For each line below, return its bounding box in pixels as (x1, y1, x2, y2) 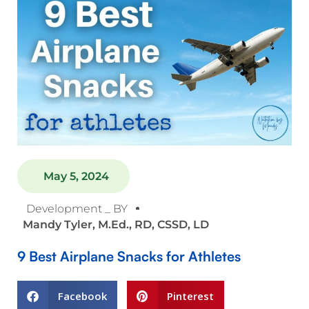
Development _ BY (26, 201, 128, 215)
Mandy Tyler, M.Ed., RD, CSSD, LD (22, 217, 209, 231)
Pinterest (167, 288, 214, 303)
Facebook (57, 288, 107, 303)
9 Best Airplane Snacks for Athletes (17, 247, 241, 265)
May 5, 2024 (43, 169, 109, 183)
